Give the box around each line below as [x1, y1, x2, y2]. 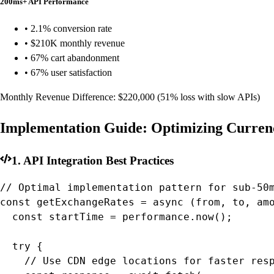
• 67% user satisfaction [24, 67, 112, 78]
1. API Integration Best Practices [11, 154, 174, 167]
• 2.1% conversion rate [24, 23, 112, 34]
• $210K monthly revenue [24, 37, 125, 48]
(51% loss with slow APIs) [155, 91, 260, 102]
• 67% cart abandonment [24, 52, 119, 63]
